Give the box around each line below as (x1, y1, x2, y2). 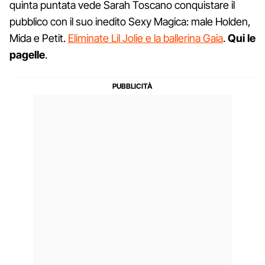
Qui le (228, 31, 256, 44)
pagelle (9, 48, 45, 61)
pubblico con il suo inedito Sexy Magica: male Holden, (9, 15, 251, 28)
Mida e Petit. (9, 31, 68, 44)
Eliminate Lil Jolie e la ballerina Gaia (68, 31, 223, 44)
